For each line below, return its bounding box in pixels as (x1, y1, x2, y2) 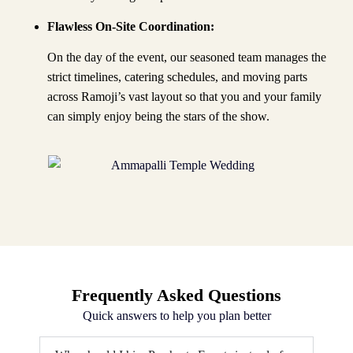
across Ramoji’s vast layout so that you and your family (47, 90, 321, 104)
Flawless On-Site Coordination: (47, 19, 214, 33)
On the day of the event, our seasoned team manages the (47, 50, 326, 65)
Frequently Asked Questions (72, 284, 281, 305)
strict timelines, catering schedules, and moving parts (47, 70, 307, 84)
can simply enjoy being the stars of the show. (47, 110, 269, 124)
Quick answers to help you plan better (82, 308, 271, 322)
